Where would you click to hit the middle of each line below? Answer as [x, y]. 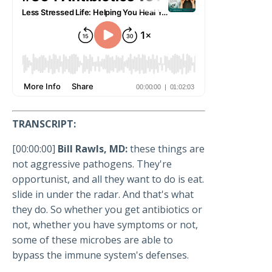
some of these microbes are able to [93, 240]
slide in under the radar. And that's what [103, 195]
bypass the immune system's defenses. [100, 255]
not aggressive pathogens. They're [92, 164]
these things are [167, 149]
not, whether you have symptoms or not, [105, 225]
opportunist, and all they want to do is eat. [108, 179]
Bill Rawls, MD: [93, 149]
